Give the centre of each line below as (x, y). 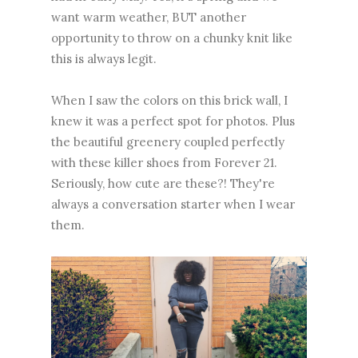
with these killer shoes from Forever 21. (164, 163)
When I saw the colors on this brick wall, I (169, 101)
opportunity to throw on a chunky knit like (172, 38)
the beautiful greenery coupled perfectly (168, 142)
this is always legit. (104, 59)
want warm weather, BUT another (149, 18)
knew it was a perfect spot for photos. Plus (173, 121)
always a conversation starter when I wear (173, 205)
